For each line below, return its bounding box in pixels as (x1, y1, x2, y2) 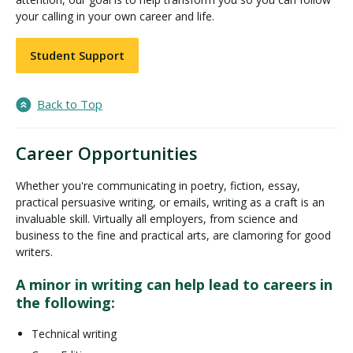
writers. (16, 244, 53, 259)
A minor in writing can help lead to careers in (16, 275, 333, 294)
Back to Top (37, 96, 102, 112)
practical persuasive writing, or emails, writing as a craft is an (16, 195, 325, 210)
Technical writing (32, 325, 117, 341)
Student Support (30, 47, 124, 63)
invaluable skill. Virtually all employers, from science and (16, 211, 298, 226)
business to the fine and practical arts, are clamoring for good (16, 228, 331, 243)
